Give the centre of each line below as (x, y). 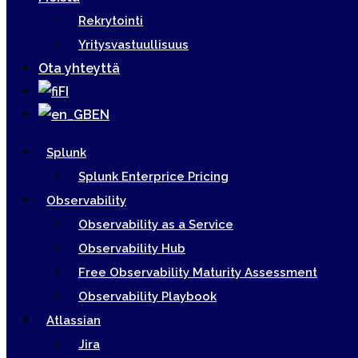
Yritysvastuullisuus (133, 45)
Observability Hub (132, 249)
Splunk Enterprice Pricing (153, 177)
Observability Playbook (147, 296)
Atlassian (74, 320)
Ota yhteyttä (79, 68)
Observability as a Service (156, 225)
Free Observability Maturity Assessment (198, 272)
